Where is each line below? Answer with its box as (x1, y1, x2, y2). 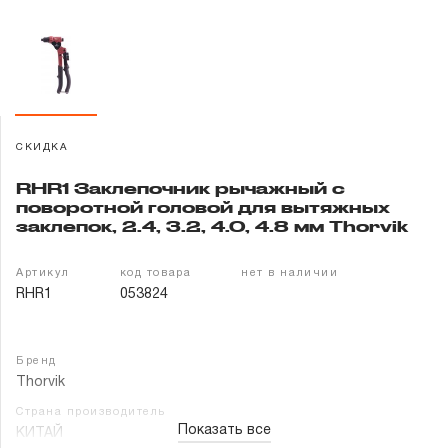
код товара (119, 268, 192, 278)
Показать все (178, 424, 271, 437)
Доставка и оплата (15, 72, 211, 92)
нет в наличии (241, 268, 339, 278)
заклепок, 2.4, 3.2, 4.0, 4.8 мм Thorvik (16, 217, 408, 235)
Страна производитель (16, 407, 166, 417)
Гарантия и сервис (15, 23, 202, 43)
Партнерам (15, 121, 130, 141)
